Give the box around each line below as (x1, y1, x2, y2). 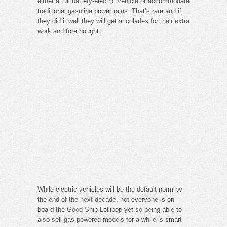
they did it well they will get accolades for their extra (37, 17, 190, 25)
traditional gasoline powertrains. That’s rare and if (37, 7, 181, 15)
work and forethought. (37, 27, 101, 35)
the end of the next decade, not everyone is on (37, 195, 174, 203)
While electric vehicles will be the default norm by (37, 185, 182, 193)
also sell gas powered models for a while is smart (37, 215, 182, 223)
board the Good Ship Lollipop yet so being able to (37, 205, 182, 213)
